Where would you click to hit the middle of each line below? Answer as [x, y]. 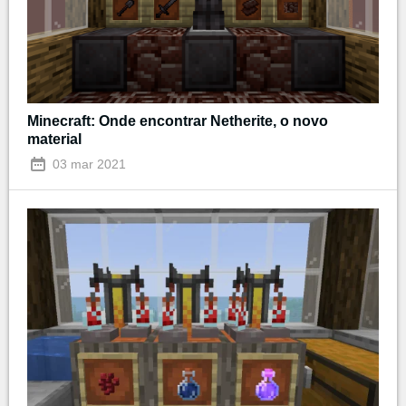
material [54, 140]
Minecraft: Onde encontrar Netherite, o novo [178, 121]
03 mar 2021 [87, 164]
